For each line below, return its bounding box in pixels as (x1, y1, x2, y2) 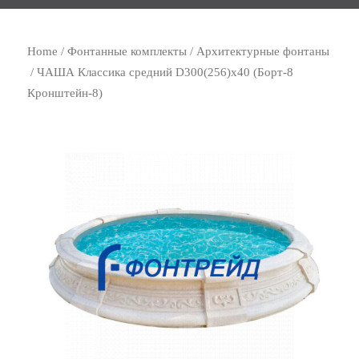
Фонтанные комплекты (67, 45, 188, 58)
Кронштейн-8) (27, 87, 103, 99)
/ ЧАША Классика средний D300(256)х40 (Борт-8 (27, 66, 294, 79)
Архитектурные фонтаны (196, 45, 330, 58)
